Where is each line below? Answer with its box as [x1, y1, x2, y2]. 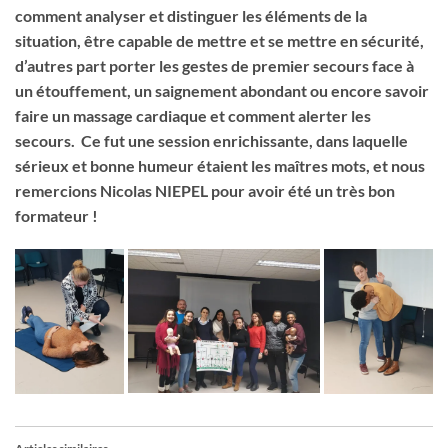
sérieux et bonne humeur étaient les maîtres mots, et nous [15, 156, 425, 175]
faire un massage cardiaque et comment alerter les [15, 106, 371, 125]
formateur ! [15, 206, 101, 225]
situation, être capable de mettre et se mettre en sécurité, [15, 31, 424, 50]
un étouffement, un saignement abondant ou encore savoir [15, 81, 429, 100]
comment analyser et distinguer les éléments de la [15, 6, 367, 25]
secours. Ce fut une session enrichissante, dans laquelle [15, 131, 408, 150]
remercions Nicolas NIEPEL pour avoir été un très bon [15, 181, 395, 200]
